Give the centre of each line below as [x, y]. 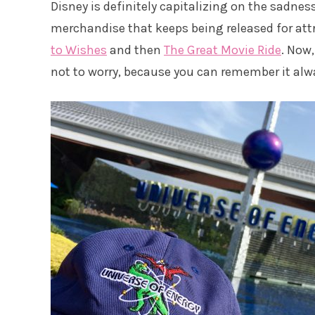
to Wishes [79, 50]
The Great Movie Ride [223, 50]
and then [135, 50]
